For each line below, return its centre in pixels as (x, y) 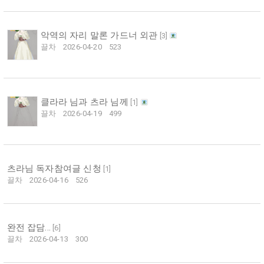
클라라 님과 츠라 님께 (84, 102)
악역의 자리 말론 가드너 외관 (99, 36)
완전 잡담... (29, 228)
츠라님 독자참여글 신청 (54, 169)
